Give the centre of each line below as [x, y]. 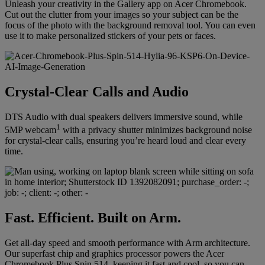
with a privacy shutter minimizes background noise [156, 130]
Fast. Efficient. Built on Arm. [93, 218]
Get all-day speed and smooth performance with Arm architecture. [127, 243]
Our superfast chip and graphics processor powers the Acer [114, 253]
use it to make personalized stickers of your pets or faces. [110, 35]
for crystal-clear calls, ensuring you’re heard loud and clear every [125, 141]
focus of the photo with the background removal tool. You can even [130, 25]
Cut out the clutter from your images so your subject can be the [122, 14]
